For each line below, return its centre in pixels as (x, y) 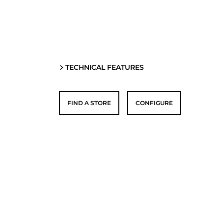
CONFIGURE (154, 103)
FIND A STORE (89, 103)
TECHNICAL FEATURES (105, 68)
